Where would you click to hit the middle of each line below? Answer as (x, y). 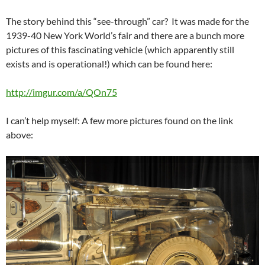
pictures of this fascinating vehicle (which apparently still (120, 50)
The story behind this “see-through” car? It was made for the (127, 21)
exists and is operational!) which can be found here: (109, 64)
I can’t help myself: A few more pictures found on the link (119, 121)
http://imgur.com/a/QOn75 (62, 92)
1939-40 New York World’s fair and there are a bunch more (125, 35)
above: (20, 135)
